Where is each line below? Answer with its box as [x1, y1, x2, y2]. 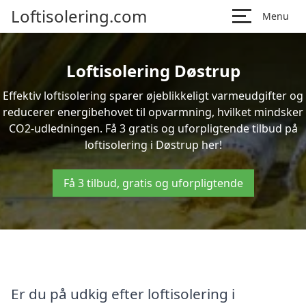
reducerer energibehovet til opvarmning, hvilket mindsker [3, 105, 303, 120]
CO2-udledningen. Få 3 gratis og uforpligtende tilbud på [8, 121, 298, 136]
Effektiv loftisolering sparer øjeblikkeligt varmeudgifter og [3, 88, 303, 103]
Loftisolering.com [11, 5, 147, 27]
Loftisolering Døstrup [66, 59, 240, 82]
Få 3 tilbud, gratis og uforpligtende [63, 176, 243, 191]
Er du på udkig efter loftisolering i [11, 283, 235, 303]
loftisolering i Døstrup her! [84, 137, 222, 152]
